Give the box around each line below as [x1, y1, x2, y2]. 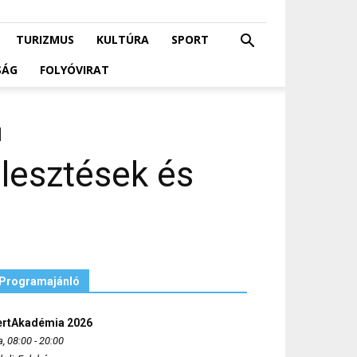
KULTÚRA [96, 32, 149, 47]
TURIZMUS [16, 32, 74, 47]
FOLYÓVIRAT [40, 62, 109, 77]
